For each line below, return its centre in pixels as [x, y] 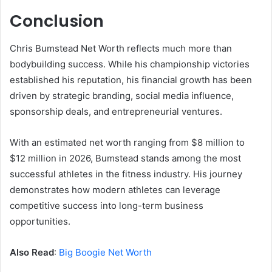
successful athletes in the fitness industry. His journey [126, 174]
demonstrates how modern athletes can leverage [115, 189]
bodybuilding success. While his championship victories [130, 64]
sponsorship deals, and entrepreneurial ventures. [116, 111]
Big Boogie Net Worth [105, 252]
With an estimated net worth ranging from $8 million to [127, 142]
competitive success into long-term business [107, 205]
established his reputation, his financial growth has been [131, 80]
